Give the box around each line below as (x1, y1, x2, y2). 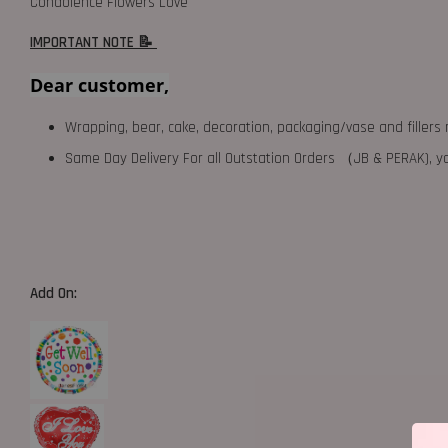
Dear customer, (30, 72, 169, 97)
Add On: (30, 283, 81, 303)
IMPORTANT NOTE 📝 (30, 32, 157, 52)
